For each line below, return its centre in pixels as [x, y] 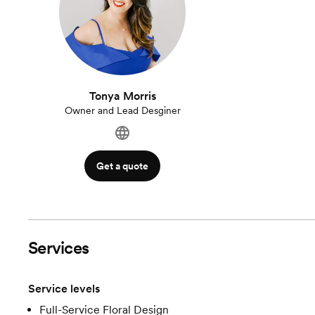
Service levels [64, 289]
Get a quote [123, 166]
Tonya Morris [122, 96]
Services [59, 248]
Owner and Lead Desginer [122, 110]
